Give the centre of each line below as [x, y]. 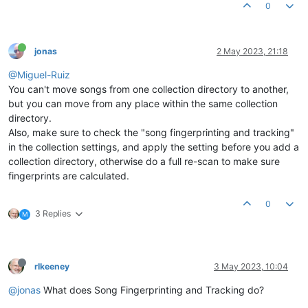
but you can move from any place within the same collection [143, 103]
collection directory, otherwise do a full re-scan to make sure [144, 161]
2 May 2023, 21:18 [252, 51]
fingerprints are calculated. [69, 175]
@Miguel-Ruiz [39, 74]
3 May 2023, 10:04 [251, 266]
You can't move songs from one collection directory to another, [148, 89]
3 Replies [53, 213]
